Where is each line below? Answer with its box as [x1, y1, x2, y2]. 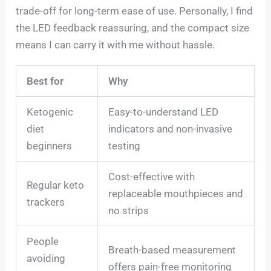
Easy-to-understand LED [108, 105, 219, 118]
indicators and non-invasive [108, 122, 233, 135]
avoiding [27, 252, 66, 264]
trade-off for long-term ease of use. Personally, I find [16, 4, 253, 17]
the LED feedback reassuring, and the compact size [16, 21, 250, 34]
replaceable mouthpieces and [108, 187, 244, 200]
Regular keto [27, 178, 85, 191]
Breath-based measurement [108, 243, 237, 256]
